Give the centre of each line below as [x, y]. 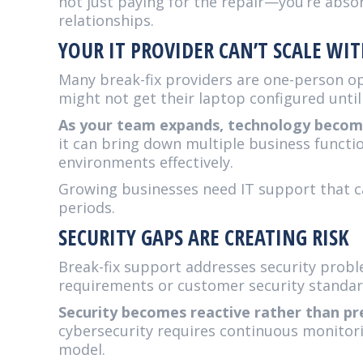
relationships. [106, 20]
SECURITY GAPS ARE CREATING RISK [204, 237]
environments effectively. [146, 162]
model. [82, 349]
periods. [87, 207]
